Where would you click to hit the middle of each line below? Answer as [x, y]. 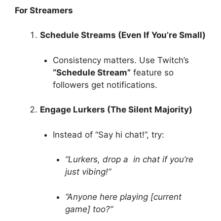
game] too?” [89, 209]
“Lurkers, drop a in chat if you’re [129, 159]
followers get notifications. [105, 85]
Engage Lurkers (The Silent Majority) [116, 110]
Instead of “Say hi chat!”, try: [108, 134]
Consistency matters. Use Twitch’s [121, 60]
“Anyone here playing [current [123, 197]
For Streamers [44, 10]
